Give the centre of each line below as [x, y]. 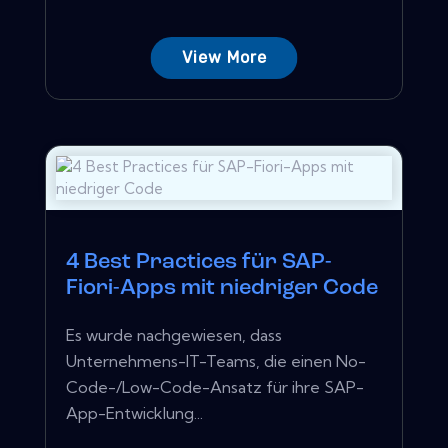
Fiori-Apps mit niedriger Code [222, 288]
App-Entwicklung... [134, 412]
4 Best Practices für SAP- [199, 262]
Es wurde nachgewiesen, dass [174, 334]
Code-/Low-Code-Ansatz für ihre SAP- [215, 386]
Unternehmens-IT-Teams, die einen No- [216, 360]
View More [224, 57]
